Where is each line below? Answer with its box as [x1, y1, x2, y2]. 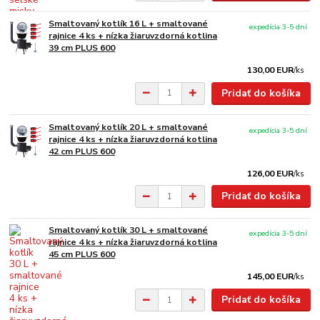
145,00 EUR [247, 271, 294, 283]
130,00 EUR [247, 64, 294, 76]
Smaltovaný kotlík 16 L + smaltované [49, 18, 209, 30]
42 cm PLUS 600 [49, 145, 116, 157]
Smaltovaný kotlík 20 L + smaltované [49, 121, 209, 133]
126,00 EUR [247, 167, 294, 179]
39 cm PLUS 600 [49, 42, 116, 54]
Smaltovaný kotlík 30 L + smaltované [49, 224, 209, 236]
